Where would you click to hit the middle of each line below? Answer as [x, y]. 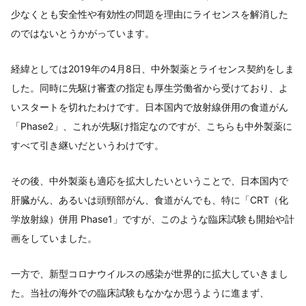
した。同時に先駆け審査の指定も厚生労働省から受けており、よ [150, 88]
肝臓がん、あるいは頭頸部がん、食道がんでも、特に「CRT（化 [150, 200]
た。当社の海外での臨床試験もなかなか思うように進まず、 [140, 293]
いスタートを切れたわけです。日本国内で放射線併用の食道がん [150, 107]
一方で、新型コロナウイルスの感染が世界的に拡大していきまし [150, 274]
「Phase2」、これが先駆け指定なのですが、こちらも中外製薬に [152, 126]
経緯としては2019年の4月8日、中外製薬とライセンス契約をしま [153, 69]
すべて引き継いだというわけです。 [87, 145]
